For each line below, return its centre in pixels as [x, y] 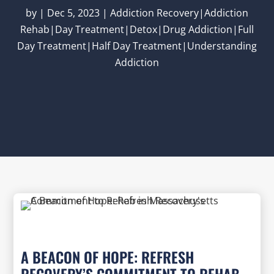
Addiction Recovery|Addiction [179, 13]
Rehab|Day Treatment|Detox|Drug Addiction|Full [137, 29]
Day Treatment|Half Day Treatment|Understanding [137, 46]
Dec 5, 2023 [73, 13]
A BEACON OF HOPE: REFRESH [108, 257]
